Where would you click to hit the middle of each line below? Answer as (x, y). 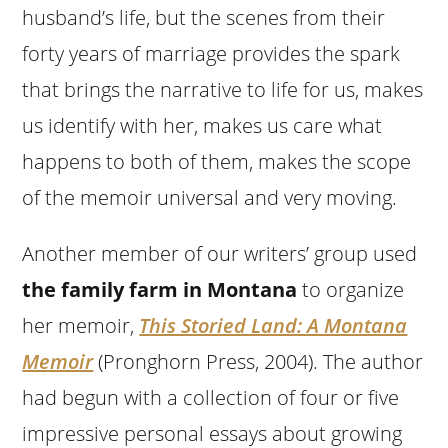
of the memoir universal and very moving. (210, 197)
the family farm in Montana (160, 289)
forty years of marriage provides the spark (211, 53)
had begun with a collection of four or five (211, 397)
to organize (351, 289)
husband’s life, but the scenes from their (204, 17)
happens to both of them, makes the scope (217, 161)
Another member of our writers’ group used (220, 253)
